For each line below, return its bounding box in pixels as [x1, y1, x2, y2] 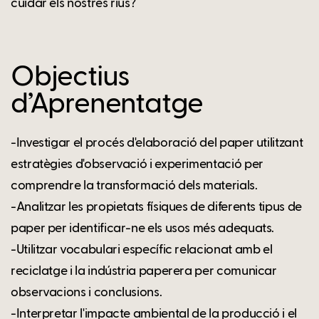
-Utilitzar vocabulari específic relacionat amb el [11, 243, 273, 256]
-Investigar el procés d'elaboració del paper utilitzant [11, 136, 303, 150]
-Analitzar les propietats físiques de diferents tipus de [11, 200, 302, 214]
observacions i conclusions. [11, 286, 162, 299]
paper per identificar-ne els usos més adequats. [11, 221, 275, 235]
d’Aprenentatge [11, 90, 204, 119]
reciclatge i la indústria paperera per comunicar [11, 264, 277, 278]
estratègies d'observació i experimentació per [11, 157, 263, 171]
